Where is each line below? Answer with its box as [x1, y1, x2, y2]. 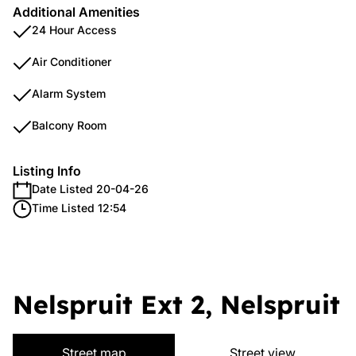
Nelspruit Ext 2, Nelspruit [13, 288, 340, 320]
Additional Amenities [13, 4, 140, 20]
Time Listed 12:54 [32, 201, 126, 215]
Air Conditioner [32, 55, 111, 68]
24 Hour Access [32, 23, 117, 37]
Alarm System [32, 87, 106, 100]
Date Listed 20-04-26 [32, 182, 149, 195]
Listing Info [13, 163, 81, 179]
